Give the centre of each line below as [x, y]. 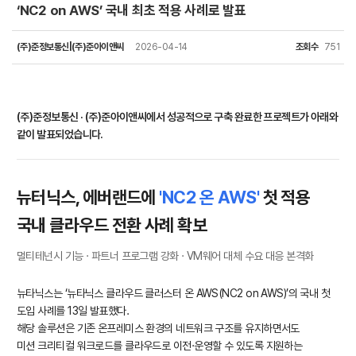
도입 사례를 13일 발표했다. [73, 311]
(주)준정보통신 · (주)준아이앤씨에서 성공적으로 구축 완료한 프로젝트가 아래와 [178, 117]
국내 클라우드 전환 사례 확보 [112, 225]
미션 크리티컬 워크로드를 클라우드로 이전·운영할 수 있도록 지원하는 [160, 346]
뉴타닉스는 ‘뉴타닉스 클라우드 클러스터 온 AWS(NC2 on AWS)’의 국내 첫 [174, 293]
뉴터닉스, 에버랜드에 [88, 197]
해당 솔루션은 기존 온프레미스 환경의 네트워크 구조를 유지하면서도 [158, 328]
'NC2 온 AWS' [209, 197]
